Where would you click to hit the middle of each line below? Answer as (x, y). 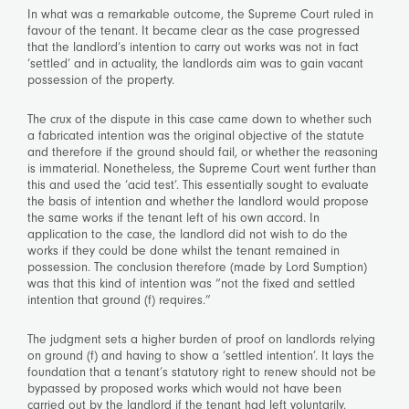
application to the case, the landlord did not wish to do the (188, 234)
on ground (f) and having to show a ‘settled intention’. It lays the (201, 356)
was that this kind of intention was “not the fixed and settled (191, 283)
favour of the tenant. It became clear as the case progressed (194, 31)
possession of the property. (101, 80)
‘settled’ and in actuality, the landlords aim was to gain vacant (195, 63)
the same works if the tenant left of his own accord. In (173, 218)
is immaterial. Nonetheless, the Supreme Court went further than (202, 168)
